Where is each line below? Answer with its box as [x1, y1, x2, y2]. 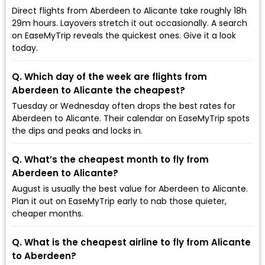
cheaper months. [12, 207, 83, 219]
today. [12, 41, 38, 54]
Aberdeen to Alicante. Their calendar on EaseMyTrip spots [12, 112, 250, 124]
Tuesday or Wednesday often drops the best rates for [12, 99, 235, 112]
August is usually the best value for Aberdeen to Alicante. [12, 182, 248, 195]
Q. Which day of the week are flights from [12, 70, 207, 83]
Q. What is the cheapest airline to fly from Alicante [12, 235, 251, 248]
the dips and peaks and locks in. [12, 124, 143, 137]
